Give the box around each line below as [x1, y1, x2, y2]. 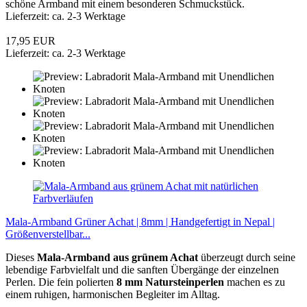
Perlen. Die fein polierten [5, 275, 116, 288]
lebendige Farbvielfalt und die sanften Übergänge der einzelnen [5, 263, 279, 275]
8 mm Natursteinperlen [116, 275, 224, 288]
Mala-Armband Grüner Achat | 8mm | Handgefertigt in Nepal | [5, 215, 275, 228]
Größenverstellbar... [5, 228, 90, 240]
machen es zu [224, 275, 285, 288]
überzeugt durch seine [198, 251, 295, 263]
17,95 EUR [5, 34, 56, 47]
